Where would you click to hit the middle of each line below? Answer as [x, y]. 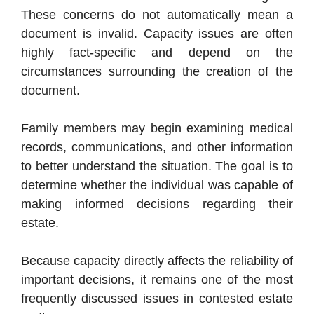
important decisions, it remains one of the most [157, 280]
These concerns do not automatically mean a [157, 15]
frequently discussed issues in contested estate [157, 299]
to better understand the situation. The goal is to [157, 166]
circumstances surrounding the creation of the [157, 72]
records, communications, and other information [157, 148]
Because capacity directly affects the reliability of [157, 261]
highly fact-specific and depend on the [157, 53]
